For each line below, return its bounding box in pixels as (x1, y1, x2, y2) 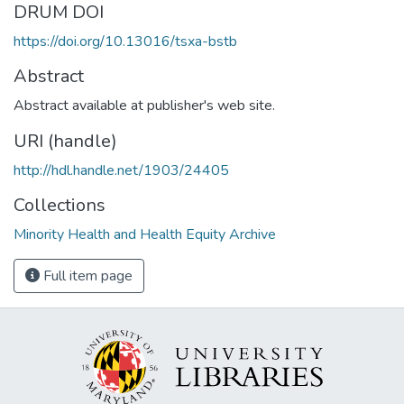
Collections (14, 192, 106, 217)
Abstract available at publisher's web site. (14, 95, 275, 115)
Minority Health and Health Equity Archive (14, 224, 276, 244)
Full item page (40, 265, 133, 286)
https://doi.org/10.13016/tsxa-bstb (14, 31, 237, 51)
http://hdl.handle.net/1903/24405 (14, 160, 229, 180)
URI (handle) (14, 128, 117, 153)
